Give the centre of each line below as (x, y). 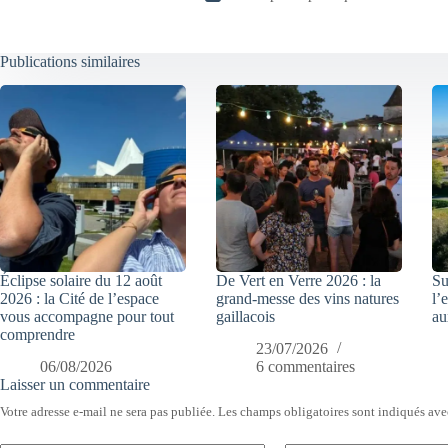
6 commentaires (306, 367)
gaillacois (246, 316)
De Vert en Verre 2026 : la (299, 280)
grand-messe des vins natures (308, 298)
